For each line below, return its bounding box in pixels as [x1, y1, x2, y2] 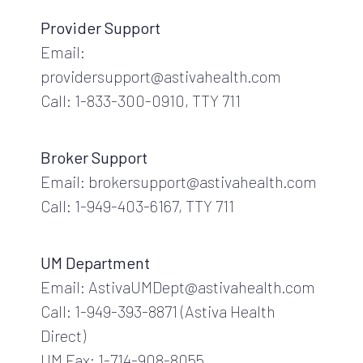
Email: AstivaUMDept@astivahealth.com [41, 276, 315, 297]
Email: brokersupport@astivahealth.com [41, 171, 317, 191]
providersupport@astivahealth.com [41, 66, 281, 86]
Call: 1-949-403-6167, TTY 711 [41, 195, 234, 216]
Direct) [41, 325, 86, 345]
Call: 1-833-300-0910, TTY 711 [41, 90, 241, 110]
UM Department [41, 252, 150, 272]
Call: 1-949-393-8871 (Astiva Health [41, 301, 275, 321]
